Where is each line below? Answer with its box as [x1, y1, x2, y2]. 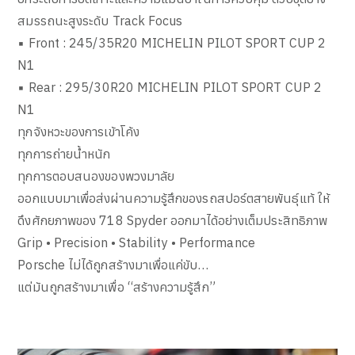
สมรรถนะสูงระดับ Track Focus [17, 13, 183, 29]
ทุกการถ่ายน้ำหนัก [17, 146, 111, 162]
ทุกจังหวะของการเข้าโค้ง [17, 124, 139, 139]
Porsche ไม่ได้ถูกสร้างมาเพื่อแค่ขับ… [17, 257, 208, 273]
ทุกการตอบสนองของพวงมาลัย [17, 168, 175, 184]
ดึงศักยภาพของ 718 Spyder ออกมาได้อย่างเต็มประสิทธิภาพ [17, 212, 328, 228]
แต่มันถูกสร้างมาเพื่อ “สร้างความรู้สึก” [17, 279, 216, 295]
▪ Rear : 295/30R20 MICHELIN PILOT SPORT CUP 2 [17, 79, 323, 95]
